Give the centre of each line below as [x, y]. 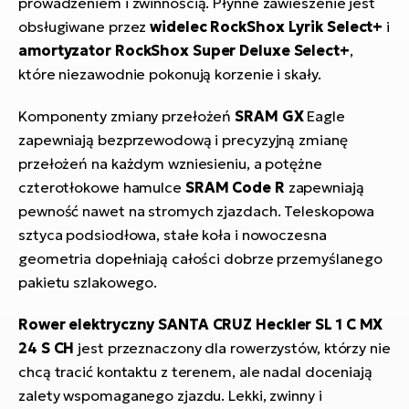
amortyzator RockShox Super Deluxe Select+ [184, 51]
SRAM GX [269, 116]
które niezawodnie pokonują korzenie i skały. [170, 74]
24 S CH [47, 348]
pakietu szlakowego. [88, 283]
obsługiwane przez [84, 27]
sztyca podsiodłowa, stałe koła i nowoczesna [173, 235]
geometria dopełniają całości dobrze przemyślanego [201, 259]
